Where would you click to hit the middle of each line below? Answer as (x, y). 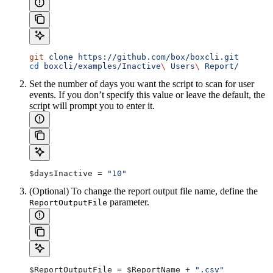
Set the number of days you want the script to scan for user (142, 84)
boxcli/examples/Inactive (100, 66)
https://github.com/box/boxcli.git (156, 57)
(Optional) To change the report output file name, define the (144, 191)
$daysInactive (61, 174)
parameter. (128, 202)
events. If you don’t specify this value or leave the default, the (147, 95)
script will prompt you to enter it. (92, 106)
